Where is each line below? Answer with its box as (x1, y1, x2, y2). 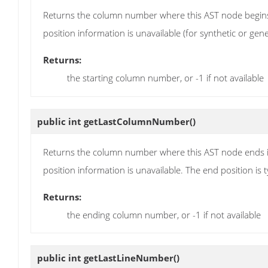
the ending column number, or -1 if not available (67, 208, 261, 221)
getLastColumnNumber (84, 115, 190, 127)
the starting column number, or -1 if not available (67, 72, 264, 84)
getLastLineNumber (84, 252, 173, 264)
